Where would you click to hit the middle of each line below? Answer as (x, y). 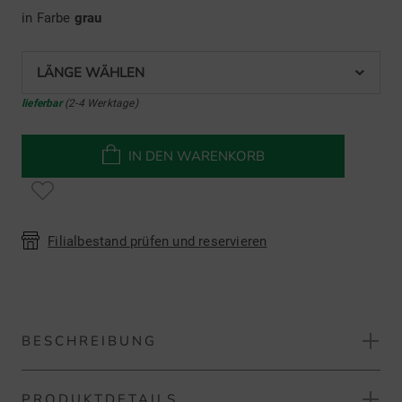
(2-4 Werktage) (100, 103)
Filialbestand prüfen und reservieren (157, 242)
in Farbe (48, 17)
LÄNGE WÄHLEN (91, 72)
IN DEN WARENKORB (196, 156)
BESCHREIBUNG (89, 341)
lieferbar (42, 103)
